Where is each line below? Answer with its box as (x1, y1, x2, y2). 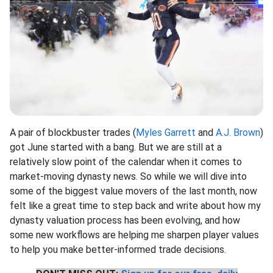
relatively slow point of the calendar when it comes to (10, 156, 242, 168)
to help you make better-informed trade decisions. (10, 244, 226, 256)
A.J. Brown (216, 127, 260, 139)
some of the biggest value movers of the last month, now (10, 185, 257, 197)
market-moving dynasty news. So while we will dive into (10, 171, 247, 183)
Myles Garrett (136, 127, 196, 139)
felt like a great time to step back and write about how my (10, 200, 261, 212)
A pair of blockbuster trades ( (10, 127, 136, 139)
